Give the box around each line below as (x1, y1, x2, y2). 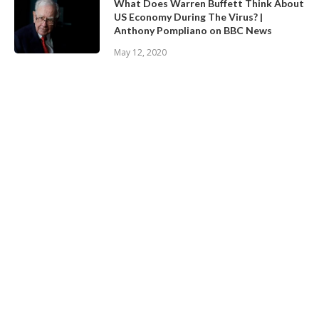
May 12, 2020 (114, 46, 167, 58)
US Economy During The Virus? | (114, 11, 263, 23)
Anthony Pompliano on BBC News (114, 24, 272, 36)
